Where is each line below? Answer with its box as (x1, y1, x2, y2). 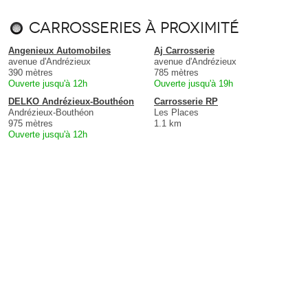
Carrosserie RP (154, 96, 218, 107)
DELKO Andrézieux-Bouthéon (8, 96, 134, 107)
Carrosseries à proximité (29, 19, 239, 38)
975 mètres (8, 118, 53, 129)
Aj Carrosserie (154, 45, 214, 56)
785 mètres (154, 67, 199, 78)
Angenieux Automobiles (8, 45, 111, 56)
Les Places (154, 107, 199, 118)
